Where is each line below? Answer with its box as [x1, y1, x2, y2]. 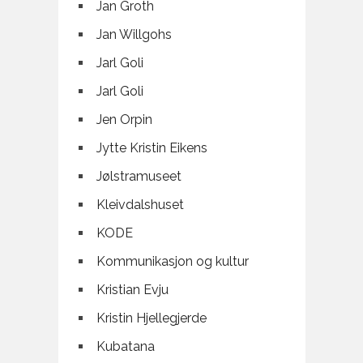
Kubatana [96, 339, 155, 355]
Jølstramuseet [96, 169, 181, 185]
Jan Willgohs [96, 27, 172, 43]
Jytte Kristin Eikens [96, 140, 207, 156]
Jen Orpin [96, 112, 152, 128]
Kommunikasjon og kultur [96, 254, 249, 270]
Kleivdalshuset [96, 197, 184, 213]
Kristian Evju [96, 282, 169, 298]
